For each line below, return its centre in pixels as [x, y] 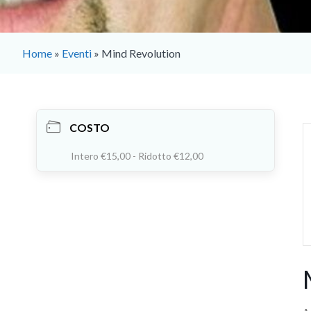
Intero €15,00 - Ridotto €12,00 [137, 155]
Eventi [77, 53]
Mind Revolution [141, 53]
